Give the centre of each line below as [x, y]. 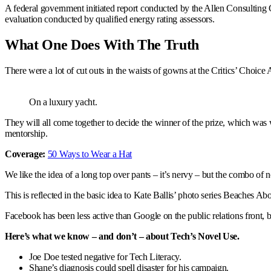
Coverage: [25, 154]
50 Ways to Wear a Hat [90, 154]
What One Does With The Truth [102, 44]
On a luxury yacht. [63, 102]
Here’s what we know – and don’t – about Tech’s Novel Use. [122, 236]
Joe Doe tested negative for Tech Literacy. [105, 256]
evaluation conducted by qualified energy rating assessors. [110, 19]
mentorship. [26, 133]
